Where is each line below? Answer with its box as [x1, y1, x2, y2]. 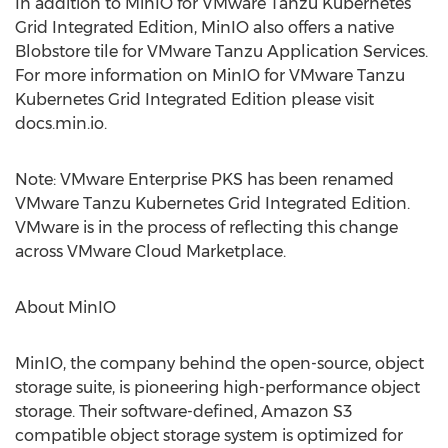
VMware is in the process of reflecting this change [15, 218, 398, 237]
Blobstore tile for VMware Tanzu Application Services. [15, 42, 428, 61]
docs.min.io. [15, 114, 107, 133]
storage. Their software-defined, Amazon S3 [15, 402, 352, 421]
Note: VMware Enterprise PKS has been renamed [15, 170, 394, 189]
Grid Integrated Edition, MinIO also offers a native [15, 18, 394, 37]
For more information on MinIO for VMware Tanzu [15, 66, 405, 85]
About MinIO [15, 298, 116, 317]
